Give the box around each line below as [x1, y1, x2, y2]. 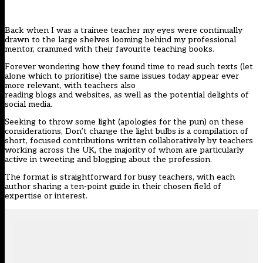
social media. [5, 99, 52, 110]
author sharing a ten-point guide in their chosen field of [5, 181, 221, 192]
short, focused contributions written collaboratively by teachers [5, 136, 253, 146]
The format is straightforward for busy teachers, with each [5, 172, 235, 183]
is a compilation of [176, 126, 248, 137]
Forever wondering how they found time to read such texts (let [5, 62, 253, 72]
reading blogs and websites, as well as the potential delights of [5, 90, 249, 100]
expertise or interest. [5, 191, 87, 201]
